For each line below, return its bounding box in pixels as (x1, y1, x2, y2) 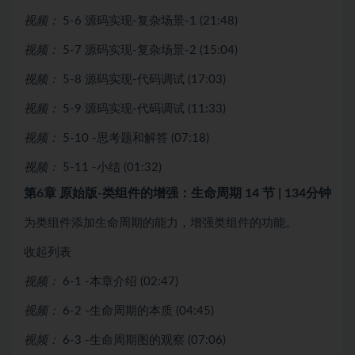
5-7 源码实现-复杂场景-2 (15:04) (63, 44, 238, 56)
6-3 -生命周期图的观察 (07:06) (63, 334, 226, 346)
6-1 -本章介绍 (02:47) (63, 275, 178, 288)
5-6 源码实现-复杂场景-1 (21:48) (63, 14, 238, 27)
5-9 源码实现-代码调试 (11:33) (63, 102, 226, 115)
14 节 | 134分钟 (245, 186, 331, 200)
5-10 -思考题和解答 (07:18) (63, 132, 209, 144)
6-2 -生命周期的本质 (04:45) (63, 304, 214, 317)
